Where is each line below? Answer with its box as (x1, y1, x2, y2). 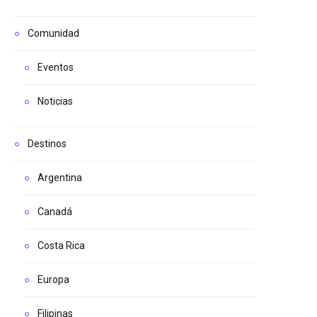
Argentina (38, 171, 82, 183)
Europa (38, 273, 69, 285)
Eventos (38, 61, 74, 73)
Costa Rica (38, 239, 85, 251)
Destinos (28, 137, 67, 149)
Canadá (38, 205, 72, 217)
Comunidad (28, 27, 79, 39)
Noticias (38, 95, 73, 107)
